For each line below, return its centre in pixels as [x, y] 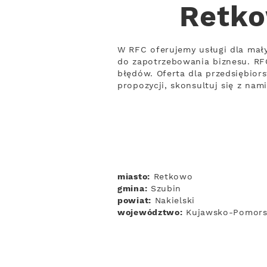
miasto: [134, 177]
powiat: [134, 201]
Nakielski [173, 201]
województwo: [150, 213]
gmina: [133, 189]
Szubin [164, 189]
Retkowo [171, 177]
